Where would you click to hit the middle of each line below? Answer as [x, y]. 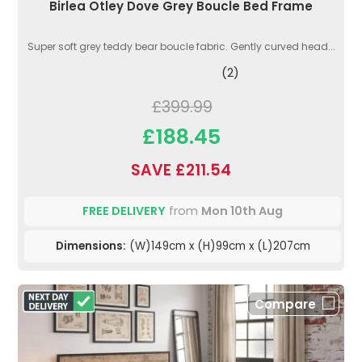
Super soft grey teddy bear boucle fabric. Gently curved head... [181, 46]
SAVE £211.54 [181, 170]
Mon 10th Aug [242, 210]
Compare [285, 304]
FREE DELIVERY [124, 210]
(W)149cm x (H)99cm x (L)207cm [218, 246]
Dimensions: [90, 246]
